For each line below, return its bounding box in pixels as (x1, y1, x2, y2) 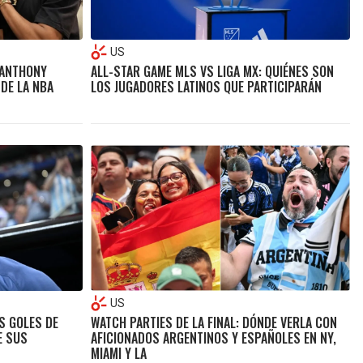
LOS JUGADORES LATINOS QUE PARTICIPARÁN (90, 76, 322, 96)
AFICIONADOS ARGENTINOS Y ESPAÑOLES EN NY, (90, 328, 336, 348)
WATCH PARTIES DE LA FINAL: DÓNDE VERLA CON (90, 313, 337, 333)
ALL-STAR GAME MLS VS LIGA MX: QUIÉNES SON (90, 61, 334, 81)
